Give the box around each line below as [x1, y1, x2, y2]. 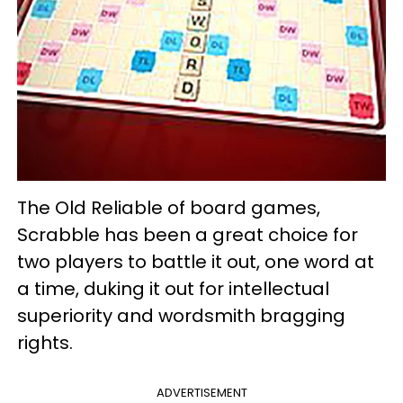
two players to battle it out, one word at [17, 248, 374, 274]
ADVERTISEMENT [156, 383, 247, 401]
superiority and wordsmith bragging [17, 302, 345, 328]
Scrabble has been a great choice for [17, 221, 358, 247]
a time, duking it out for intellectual [17, 275, 329, 301]
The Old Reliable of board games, [17, 194, 320, 220]
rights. [17, 329, 73, 355]
